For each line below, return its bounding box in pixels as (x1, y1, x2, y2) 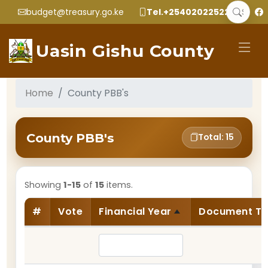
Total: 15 (197, 132, 234, 143)
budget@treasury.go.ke (26, 5, 124, 18)
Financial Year (99, 205, 172, 218)
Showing (25, 179, 64, 191)
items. (104, 179, 133, 191)
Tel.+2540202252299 (147, 5, 240, 18)
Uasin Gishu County (35, 40, 215, 61)
